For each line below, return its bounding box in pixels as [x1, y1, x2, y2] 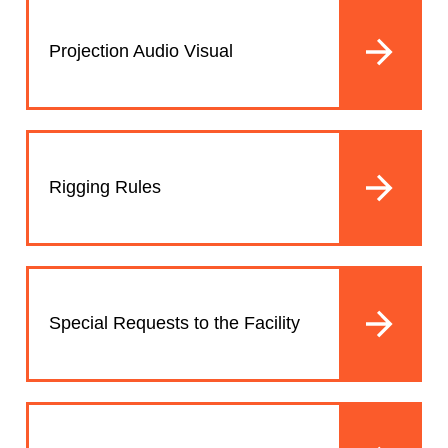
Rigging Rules [49, 177, 161, 198]
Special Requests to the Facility [49, 313, 300, 334]
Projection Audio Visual [49, 41, 233, 62]
